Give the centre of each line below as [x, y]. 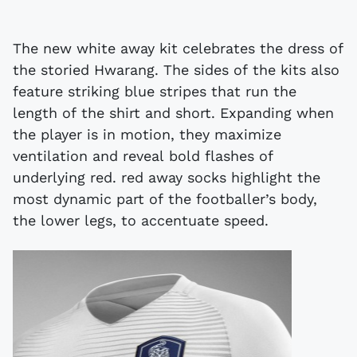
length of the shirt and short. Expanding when [173, 112]
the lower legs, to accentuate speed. [141, 220]
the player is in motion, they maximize [147, 134]
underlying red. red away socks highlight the [167, 177]
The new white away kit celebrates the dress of [178, 48]
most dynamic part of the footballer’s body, [165, 198]
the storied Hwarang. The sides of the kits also [176, 69]
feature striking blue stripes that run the [155, 91]
